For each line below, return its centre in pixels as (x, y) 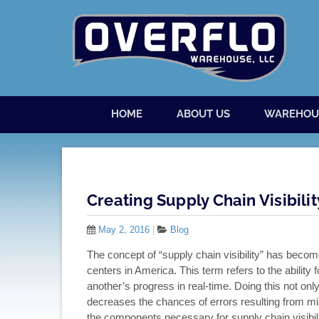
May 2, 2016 (124, 230)
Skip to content (107, 104)
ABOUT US (203, 114)
